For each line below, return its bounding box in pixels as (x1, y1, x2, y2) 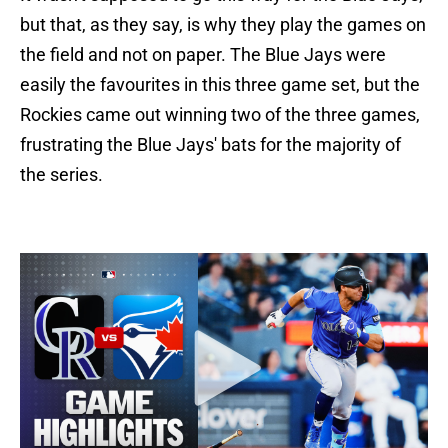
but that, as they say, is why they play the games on (20, 14, 426, 36)
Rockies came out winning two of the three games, (20, 104, 420, 126)
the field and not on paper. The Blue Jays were (20, 44, 386, 66)
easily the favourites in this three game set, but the (20, 74, 420, 96)
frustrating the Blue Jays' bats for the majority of (20, 134, 401, 156)
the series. (20, 164, 103, 186)
